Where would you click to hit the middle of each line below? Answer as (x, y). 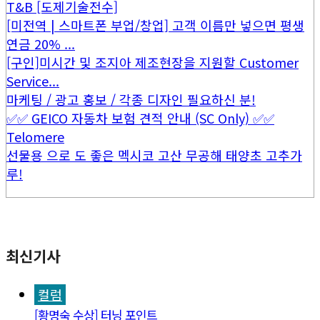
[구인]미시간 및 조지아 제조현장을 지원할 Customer (152, 62)
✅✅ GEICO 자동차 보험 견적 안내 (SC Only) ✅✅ (140, 117)
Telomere (35, 136)
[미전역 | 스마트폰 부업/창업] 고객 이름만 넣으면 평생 (155, 25)
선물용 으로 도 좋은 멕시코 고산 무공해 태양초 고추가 (154, 155)
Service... (33, 80)
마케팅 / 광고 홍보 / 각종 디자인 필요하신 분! (131, 99)
